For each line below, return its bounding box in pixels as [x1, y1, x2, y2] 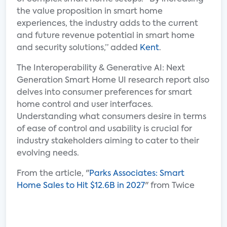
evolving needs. [17, 149, 79, 158]
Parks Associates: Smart [89, 170, 184, 178]
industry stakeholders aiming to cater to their [17, 137, 199, 145]
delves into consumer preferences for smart [17, 89, 192, 97]
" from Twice [145, 182, 195, 190]
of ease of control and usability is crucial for [17, 125, 192, 133]
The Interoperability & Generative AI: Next [17, 64, 185, 72]
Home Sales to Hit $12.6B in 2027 [17, 182, 145, 190]
